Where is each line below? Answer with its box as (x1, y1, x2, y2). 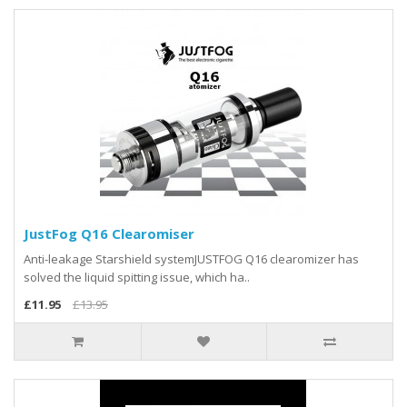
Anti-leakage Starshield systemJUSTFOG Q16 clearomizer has (24, 250, 359, 267)
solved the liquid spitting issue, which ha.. (24, 268, 250, 285)
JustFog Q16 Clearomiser (24, 223, 194, 243)
